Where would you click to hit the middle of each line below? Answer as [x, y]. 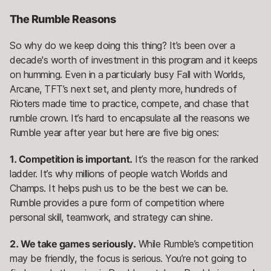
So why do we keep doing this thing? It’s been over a [122, 45]
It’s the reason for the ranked [195, 159]
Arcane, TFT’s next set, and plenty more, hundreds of [123, 89]
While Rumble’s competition [194, 243]
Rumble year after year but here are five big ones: [116, 132]
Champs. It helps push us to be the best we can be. [119, 188]
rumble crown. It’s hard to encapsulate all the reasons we [130, 118]
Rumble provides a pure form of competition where [117, 202]
